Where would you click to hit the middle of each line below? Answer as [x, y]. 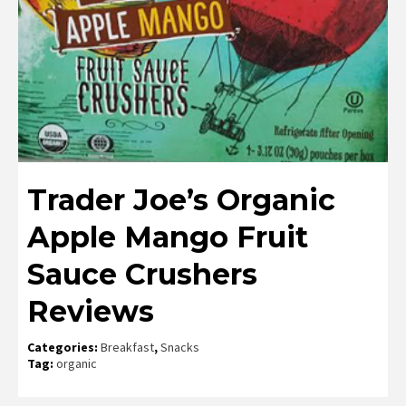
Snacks [180, 348]
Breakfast [127, 348]
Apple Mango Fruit [168, 237]
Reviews [91, 312]
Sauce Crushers [142, 275]
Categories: [64, 348]
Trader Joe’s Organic [181, 200]
